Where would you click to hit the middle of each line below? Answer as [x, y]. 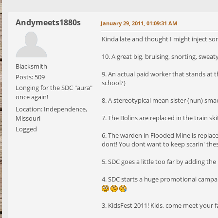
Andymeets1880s [48, 23]
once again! [32, 97]
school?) [114, 83]
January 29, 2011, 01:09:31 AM [139, 23]
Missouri [28, 118]
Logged [26, 129]
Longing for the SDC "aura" [54, 88]
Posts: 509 [30, 77]
